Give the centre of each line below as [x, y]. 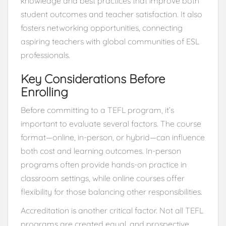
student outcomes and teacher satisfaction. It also [111, 14]
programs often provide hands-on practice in [104, 164]
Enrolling [44, 92]
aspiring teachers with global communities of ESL [110, 41]
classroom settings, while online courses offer [103, 178]
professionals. [45, 55]
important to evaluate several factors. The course [111, 123]
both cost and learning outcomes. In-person [101, 151]
